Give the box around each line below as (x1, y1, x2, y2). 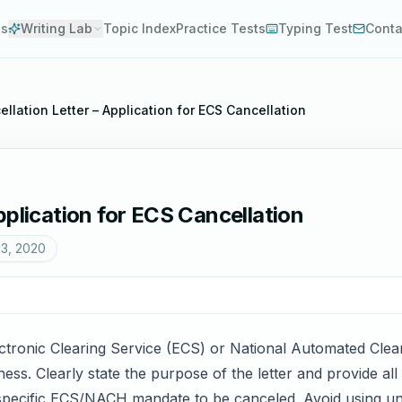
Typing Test (278, 21, 353, 36)
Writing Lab (21, 21, 92, 36)
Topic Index (103, 21, 176, 36)
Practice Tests (176, 21, 266, 36)
